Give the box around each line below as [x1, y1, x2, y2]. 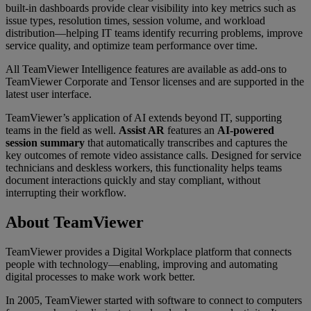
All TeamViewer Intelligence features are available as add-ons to [6, 62, 287, 75]
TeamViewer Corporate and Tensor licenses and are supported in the [6, 75, 304, 87]
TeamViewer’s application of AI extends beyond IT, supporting [6, 111, 282, 124]
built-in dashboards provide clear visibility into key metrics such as [6, 1, 296, 14]
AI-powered [217, 124, 274, 136]
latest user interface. [6, 87, 92, 100]
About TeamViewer [6, 212, 144, 231]
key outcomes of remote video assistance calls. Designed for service [6, 149, 301, 161]
